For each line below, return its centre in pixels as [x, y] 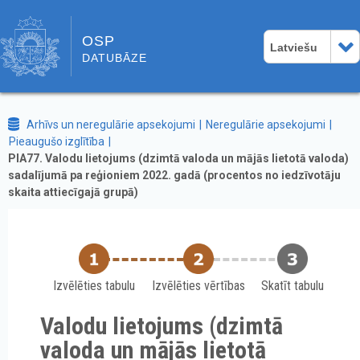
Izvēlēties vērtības [198, 286]
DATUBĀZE [115, 58]
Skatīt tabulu [292, 286]
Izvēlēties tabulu [94, 286]
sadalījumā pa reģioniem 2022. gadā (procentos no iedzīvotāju [174, 176]
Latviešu [294, 47]
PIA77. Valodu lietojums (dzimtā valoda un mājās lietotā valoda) [178, 159]
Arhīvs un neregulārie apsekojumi [111, 125]
